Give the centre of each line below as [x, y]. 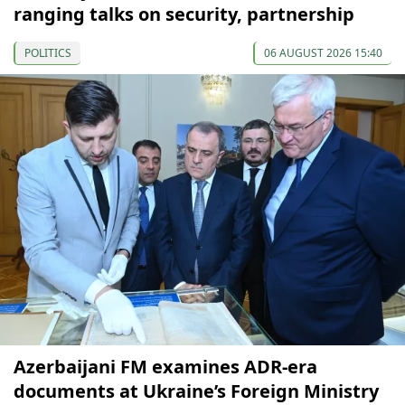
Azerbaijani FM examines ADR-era [165, 367]
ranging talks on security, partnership [184, 14]
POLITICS [48, 53]
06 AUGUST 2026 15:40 [323, 53]
